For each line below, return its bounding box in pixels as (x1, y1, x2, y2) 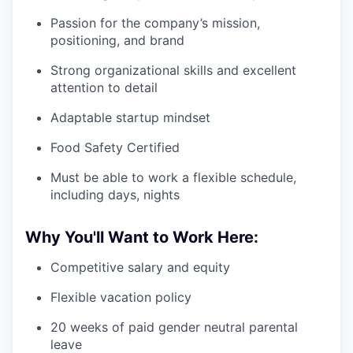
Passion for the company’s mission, (50, 15, 260, 32)
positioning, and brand (50, 32, 184, 49)
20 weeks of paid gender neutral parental (50, 319, 298, 336)
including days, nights (50, 187, 180, 203)
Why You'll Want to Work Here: (25, 228, 258, 247)
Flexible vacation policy (50, 289, 191, 306)
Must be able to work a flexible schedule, (50, 169, 296, 186)
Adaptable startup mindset (50, 110, 210, 126)
